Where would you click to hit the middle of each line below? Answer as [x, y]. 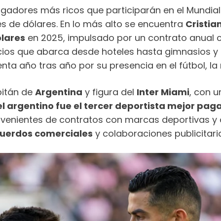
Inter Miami [163, 92]
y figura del [110, 92]
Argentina [59, 92]
